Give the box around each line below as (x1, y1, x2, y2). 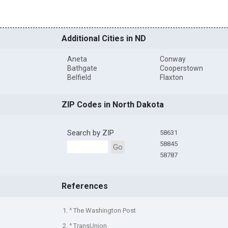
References (61, 181, 108, 191)
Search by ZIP (67, 128, 114, 138)
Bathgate (67, 64, 97, 73)
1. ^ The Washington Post (62, 207, 136, 214)
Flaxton (159, 73, 183, 82)
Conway (159, 55, 186, 64)
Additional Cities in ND (61, 34, 146, 44)
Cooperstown (159, 64, 203, 73)
